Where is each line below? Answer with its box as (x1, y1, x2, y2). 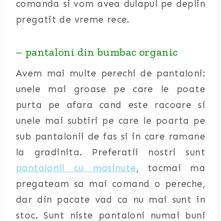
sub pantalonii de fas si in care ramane (16, 131, 205, 142)
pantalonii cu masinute (16, 162, 136, 174)
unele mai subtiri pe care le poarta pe (16, 115, 205, 126)
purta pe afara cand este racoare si (16, 99, 205, 110)
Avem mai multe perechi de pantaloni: (16, 68, 205, 79)
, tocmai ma (136, 162, 205, 174)
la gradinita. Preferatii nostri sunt (16, 147, 205, 158)
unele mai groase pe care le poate (16, 83, 205, 95)
